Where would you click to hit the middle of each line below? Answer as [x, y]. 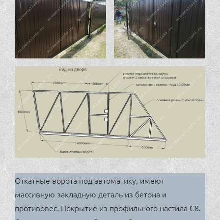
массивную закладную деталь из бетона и [91, 194]
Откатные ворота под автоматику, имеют [90, 180]
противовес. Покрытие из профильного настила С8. [108, 207]
